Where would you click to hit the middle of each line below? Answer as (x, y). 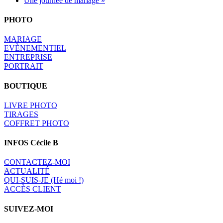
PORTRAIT (24, 66)
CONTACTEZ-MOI (37, 162)
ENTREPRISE (28, 57)
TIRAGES (21, 114)
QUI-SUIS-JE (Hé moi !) (44, 180)
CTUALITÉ (30, 171)
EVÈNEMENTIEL (35, 48)
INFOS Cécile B (31, 143)
